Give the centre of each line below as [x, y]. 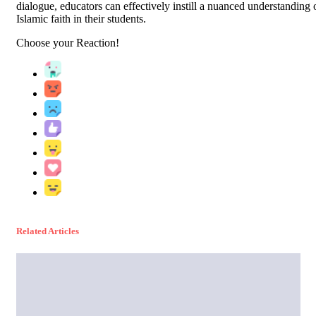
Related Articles [48, 231]
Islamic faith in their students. [81, 19]
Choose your [46, 43]
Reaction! [98, 43]
